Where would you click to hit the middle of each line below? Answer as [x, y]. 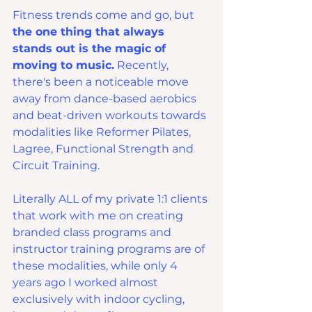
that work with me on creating [99, 216]
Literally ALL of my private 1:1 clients [111, 199]
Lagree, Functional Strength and [104, 149]
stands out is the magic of [91, 49]
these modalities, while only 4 [96, 266]
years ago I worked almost [87, 283]
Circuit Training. [56, 166]
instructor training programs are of [110, 249]
